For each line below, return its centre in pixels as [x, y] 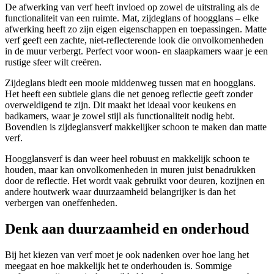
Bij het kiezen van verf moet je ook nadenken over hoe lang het [127, 255]
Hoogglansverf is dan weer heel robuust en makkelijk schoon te [127, 159]
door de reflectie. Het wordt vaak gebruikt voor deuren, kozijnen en [135, 181]
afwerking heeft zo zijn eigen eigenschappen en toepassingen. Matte [136, 29]
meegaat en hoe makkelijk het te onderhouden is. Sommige [118, 266]
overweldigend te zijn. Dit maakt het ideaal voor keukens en [120, 105]
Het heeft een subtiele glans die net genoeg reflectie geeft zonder [129, 94]
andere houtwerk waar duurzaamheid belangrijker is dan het [120, 192]
